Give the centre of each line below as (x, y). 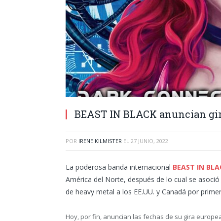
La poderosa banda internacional (119, 167)
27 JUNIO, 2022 (149, 141)
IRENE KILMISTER (100, 141)
